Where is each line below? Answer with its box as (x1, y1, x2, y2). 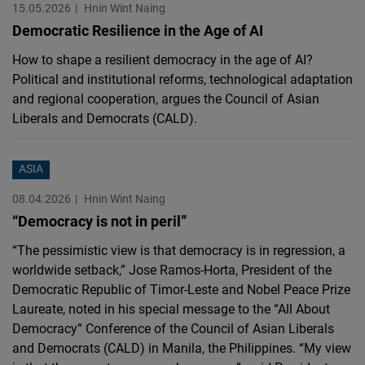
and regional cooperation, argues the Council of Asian (12, 90, 319, 108)
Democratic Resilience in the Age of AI (12, 20, 263, 41)
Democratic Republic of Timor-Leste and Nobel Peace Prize (12, 280, 350, 299)
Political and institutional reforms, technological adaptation (12, 70, 353, 89)
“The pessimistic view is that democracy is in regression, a (12, 241, 345, 260)
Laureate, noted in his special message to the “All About (12, 300, 330, 319)
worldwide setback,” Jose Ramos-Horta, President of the (12, 261, 332, 279)
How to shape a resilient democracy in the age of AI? (12, 51, 313, 69)
